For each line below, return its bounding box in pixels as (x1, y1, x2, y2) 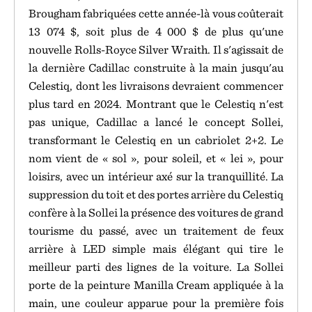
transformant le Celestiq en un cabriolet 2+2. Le (29, 133, 283, 147)
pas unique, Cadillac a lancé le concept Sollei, (29, 115, 283, 129)
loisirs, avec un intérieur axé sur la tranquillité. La (29, 169, 283, 183)
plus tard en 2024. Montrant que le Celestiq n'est (29, 97, 283, 111)
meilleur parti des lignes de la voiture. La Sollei (29, 260, 283, 274)
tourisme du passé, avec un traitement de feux (29, 224, 283, 237)
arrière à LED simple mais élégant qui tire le (29, 242, 283, 256)
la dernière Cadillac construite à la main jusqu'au (29, 61, 283, 75)
